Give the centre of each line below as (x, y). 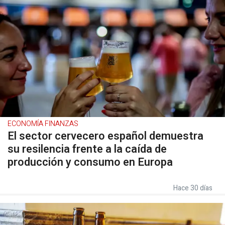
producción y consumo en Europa (90, 162)
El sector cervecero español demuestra (105, 136)
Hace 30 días (193, 188)
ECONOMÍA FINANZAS (43, 124)
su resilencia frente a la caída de (87, 149)
